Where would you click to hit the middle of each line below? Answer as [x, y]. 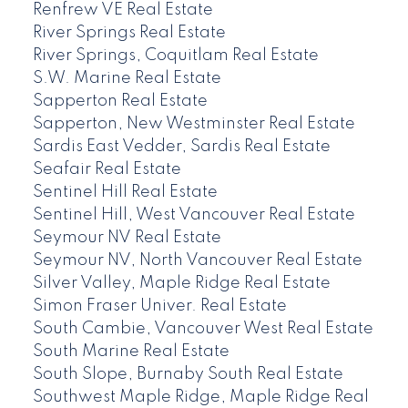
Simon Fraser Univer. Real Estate [159, 306]
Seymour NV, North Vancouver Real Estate [197, 261]
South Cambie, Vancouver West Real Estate [203, 329]
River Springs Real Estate [129, 33]
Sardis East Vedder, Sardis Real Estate [181, 147]
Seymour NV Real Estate [127, 238]
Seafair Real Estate [107, 170]
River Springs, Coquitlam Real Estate [175, 56]
